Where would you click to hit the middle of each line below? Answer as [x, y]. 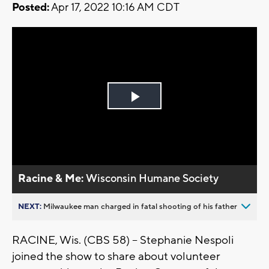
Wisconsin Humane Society [153, 178]
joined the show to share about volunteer [116, 256]
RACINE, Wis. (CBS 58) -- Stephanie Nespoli [123, 240]
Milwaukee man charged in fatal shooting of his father [140, 206]
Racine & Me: [52, 178]
